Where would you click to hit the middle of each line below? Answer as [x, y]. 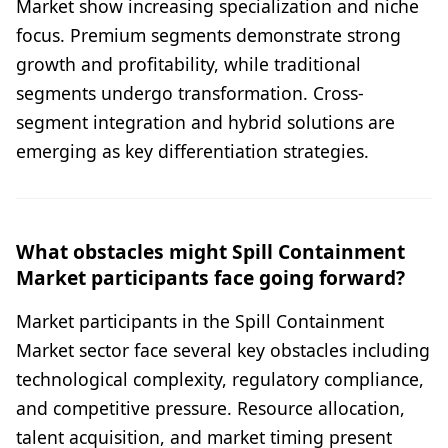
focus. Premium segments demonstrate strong [208, 34]
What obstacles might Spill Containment [210, 251]
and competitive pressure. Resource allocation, [210, 407]
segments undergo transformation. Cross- [190, 92]
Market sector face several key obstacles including [223, 349]
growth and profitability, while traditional [188, 63]
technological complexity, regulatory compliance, [220, 378]
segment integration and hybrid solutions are [205, 121]
